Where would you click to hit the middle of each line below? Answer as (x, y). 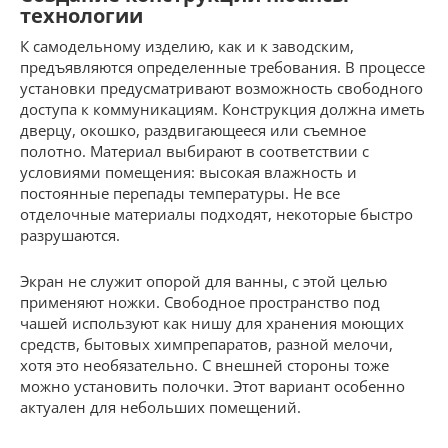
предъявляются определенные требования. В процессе (222, 66)
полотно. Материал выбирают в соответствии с (194, 150)
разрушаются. (70, 234)
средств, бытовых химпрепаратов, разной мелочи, (206, 343)
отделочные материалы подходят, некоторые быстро (216, 213)
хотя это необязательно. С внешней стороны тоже (204, 364)
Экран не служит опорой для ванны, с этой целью (203, 280)
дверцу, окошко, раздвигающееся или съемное (193, 129)
